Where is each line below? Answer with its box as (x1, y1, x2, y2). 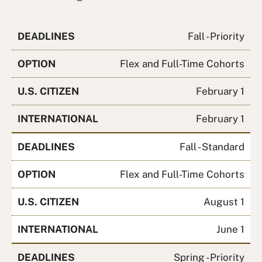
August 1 (204, 195, 244, 208)
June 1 (216, 223, 244, 235)
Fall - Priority (188, 30, 244, 42)
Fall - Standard (180, 140, 244, 153)
